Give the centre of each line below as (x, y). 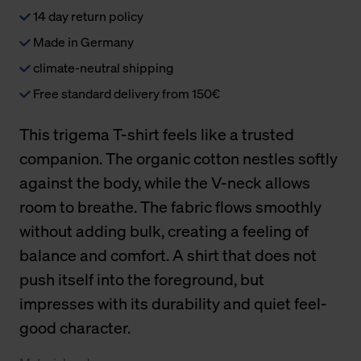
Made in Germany (82, 41)
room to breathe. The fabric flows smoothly (170, 206)
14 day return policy (87, 16)
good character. (75, 327)
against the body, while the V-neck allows (165, 182)
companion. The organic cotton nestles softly (178, 158)
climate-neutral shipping (102, 67)
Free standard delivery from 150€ (125, 93)
